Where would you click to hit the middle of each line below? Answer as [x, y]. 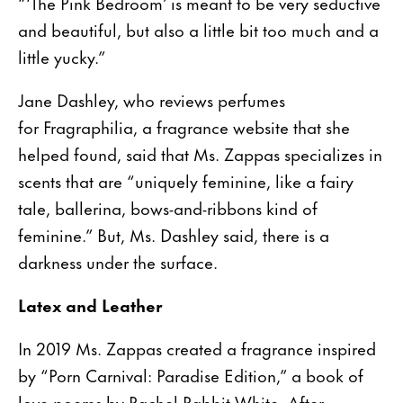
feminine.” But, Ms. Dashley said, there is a [174, 234]
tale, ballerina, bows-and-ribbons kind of [168, 207]
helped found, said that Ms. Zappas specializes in [200, 153]
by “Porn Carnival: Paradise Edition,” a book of [191, 374]
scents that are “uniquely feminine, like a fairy [186, 180]
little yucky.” [62, 56]
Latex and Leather [90, 304]
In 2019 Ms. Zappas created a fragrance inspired [197, 347]
